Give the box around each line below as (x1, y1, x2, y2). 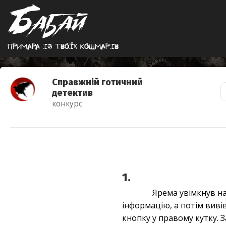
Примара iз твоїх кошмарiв (8, 41, 119, 51)
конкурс (52, 98, 83, 109)
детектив (52, 87, 93, 99)
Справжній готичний (52, 77, 143, 88)
